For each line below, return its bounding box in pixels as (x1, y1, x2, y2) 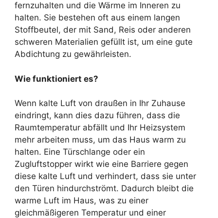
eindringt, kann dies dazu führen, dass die (15, 110, 180, 121)
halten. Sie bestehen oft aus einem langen (15, 13, 180, 23)
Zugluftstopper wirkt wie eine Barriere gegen (15, 159, 188, 169)
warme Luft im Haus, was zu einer (15, 196, 148, 206)
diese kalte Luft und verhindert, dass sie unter (15, 171, 196, 182)
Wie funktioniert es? (15, 73, 98, 84)
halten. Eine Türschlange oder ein (15, 147, 145, 157)
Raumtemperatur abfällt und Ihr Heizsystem (15, 123, 185, 133)
